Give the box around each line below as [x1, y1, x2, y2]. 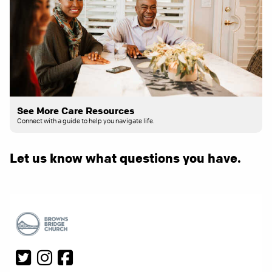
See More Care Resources [17, 104, 135, 117]
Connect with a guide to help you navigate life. [17, 116, 155, 126]
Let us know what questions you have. [10, 150, 241, 166]
